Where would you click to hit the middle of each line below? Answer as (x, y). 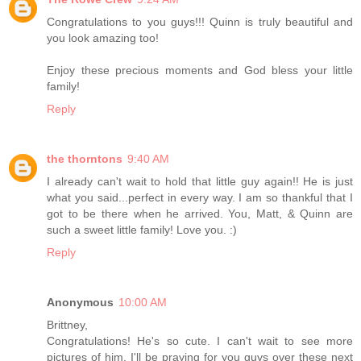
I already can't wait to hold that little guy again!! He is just (200, 182)
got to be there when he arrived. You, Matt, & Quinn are (200, 214)
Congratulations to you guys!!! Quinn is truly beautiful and (200, 22)
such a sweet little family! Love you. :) (142, 230)
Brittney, (67, 325)
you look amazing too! (103, 38)
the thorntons (85, 159)
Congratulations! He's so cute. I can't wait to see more (200, 341)
